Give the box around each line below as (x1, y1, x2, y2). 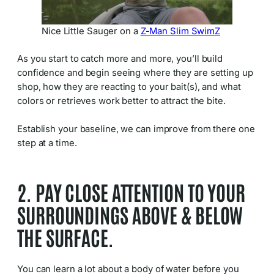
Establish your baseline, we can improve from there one (17, 123, 255, 135)
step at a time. (17, 137, 77, 149)
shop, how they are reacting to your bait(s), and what (17, 81, 241, 93)
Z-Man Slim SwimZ (140, 26, 221, 37)
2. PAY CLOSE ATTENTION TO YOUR (17, 179, 245, 206)
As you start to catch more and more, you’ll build (17, 53, 223, 65)
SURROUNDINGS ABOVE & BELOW (17, 201, 243, 228)
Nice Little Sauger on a (42, 26, 141, 37)
